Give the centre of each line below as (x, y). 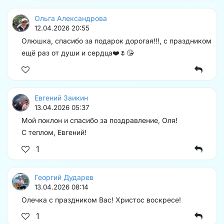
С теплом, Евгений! (54, 132)
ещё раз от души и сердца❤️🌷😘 (77, 53)
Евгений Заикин (61, 98)
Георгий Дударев (64, 177)
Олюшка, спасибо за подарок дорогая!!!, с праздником (116, 41)
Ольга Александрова (71, 18)
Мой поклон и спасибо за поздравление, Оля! (99, 120)
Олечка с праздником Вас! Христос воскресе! (101, 199)
